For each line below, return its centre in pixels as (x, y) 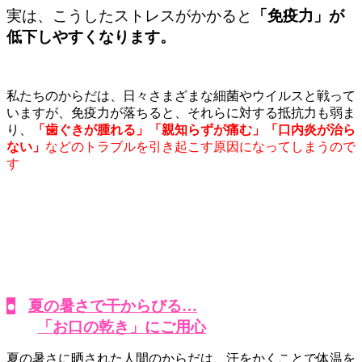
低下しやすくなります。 (91, 37)
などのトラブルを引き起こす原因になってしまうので (200, 147)
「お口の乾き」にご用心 (122, 327)
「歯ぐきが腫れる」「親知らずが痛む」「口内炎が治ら (194, 130)
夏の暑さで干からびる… (113, 306)
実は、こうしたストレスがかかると (129, 16)
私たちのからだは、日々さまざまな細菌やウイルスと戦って (181, 96)
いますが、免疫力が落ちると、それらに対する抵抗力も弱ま (181, 113)
